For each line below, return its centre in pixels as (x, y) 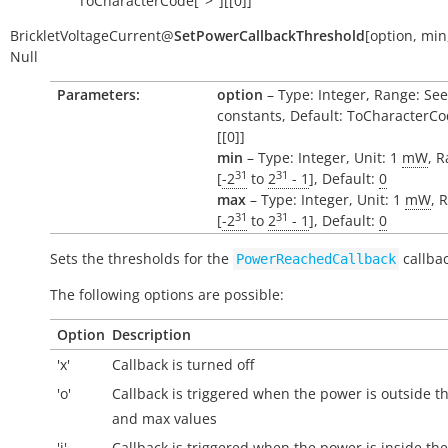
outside (406, 393)
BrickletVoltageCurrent (85, 35)
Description (151, 334)
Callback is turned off (183, 364)
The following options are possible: (167, 294)
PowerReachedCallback (316, 259)
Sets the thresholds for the (141, 258)
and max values (164, 418)
